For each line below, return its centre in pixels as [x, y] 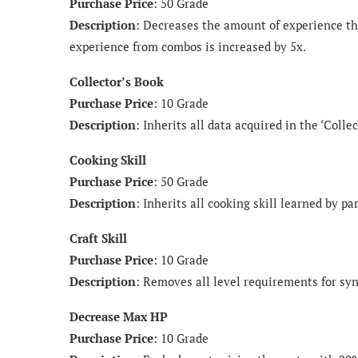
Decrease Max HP [119, 316]
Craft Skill [98, 238]
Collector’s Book [117, 81]
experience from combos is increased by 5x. [188, 46]
